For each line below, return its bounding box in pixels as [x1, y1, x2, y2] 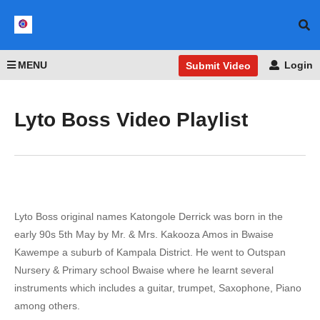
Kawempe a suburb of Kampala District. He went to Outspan [14, 246, 286, 258]
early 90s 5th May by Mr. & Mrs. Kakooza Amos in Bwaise [14, 229, 274, 240]
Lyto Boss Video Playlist [14, 109, 248, 131]
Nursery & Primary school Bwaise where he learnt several [14, 264, 274, 276]
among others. [14, 300, 80, 311]
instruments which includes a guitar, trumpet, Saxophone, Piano [14, 282, 301, 294]
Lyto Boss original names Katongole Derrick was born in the [14, 211, 283, 222]
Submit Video [186, 59, 251, 71]
